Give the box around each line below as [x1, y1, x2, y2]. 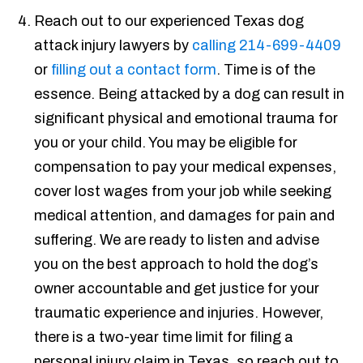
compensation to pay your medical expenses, [34, 159, 337, 176]
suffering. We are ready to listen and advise [34, 232, 320, 249]
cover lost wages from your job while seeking [34, 183, 332, 200]
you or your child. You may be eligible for [34, 135, 298, 152]
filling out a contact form [51, 62, 217, 79]
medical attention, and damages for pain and [34, 207, 335, 224]
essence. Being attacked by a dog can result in [34, 86, 345, 103]
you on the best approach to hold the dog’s [34, 256, 319, 273]
